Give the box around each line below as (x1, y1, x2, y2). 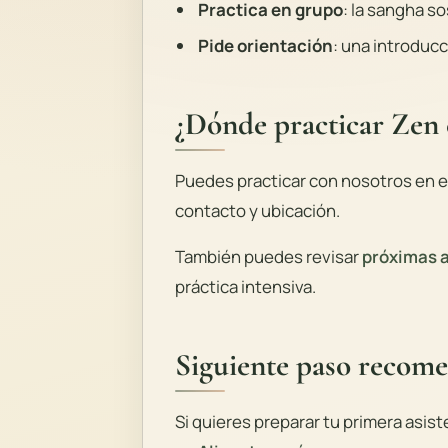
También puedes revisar (175, 245, 362, 269)
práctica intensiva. (175, 275, 316, 299)
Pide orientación (197, 34, 333, 58)
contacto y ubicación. (175, 199, 340, 223)
